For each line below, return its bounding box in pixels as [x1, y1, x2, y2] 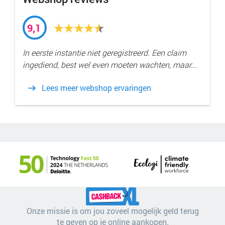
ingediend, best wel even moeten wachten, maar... [23, 59, 197, 70]
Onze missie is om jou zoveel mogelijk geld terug [26, 205, 199, 216]
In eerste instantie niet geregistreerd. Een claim [23, 47, 186, 58]
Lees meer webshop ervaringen [42, 82, 151, 93]
